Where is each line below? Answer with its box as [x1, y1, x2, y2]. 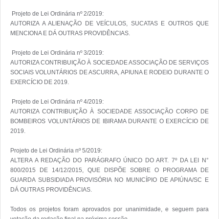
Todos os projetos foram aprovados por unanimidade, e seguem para [10, 205, 209, 213]
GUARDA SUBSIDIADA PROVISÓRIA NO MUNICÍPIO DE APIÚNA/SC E [10, 176, 209, 183]
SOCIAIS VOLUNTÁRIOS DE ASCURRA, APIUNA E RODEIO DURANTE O [10, 68, 209, 76]
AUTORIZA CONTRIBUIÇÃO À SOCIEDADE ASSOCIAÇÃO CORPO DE [10, 108, 209, 115]
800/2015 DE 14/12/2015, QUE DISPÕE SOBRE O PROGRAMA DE [10, 166, 209, 174]
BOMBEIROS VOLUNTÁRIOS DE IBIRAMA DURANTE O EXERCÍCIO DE [10, 117, 209, 125]
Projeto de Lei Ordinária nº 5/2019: [10, 147, 102, 154]
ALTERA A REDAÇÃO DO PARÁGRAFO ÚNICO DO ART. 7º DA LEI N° [10, 156, 209, 164]
